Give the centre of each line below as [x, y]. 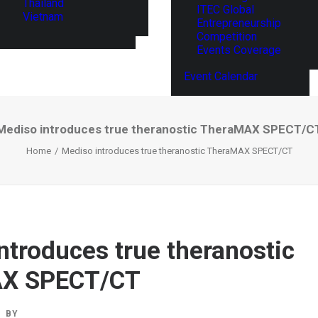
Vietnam [43, 16]
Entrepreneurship [239, 23]
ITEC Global [225, 10]
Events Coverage [239, 50]
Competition [227, 37]
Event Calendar [221, 76]
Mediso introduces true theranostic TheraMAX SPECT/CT [177, 151]
